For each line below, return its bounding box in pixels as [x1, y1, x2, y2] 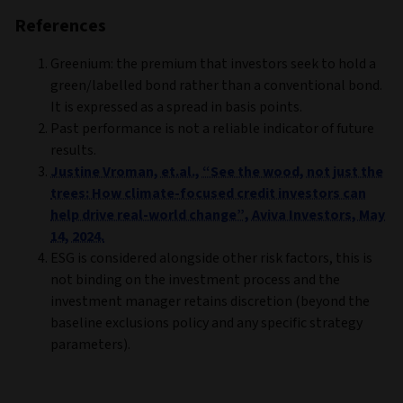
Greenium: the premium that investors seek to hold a [50, 53, 376, 74]
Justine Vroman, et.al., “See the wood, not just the [50, 161, 383, 182]
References [14, 13, 106, 39]
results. [50, 139, 96, 160]
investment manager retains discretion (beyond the [50, 291, 370, 311]
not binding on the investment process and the [50, 269, 340, 290]
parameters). [50, 334, 130, 354]
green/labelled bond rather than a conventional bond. [50, 75, 382, 95]
